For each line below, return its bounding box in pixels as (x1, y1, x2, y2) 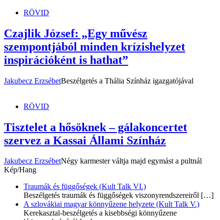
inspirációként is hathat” (4, 53, 128, 66)
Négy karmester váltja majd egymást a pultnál (61, 157, 202, 165)
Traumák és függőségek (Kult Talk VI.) (24, 182, 146, 191)
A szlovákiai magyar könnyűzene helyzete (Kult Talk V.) (24, 200, 199, 209)
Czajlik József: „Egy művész (4, 27, 147, 40)
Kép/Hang (4, 165, 36, 174)
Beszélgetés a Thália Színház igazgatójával (61, 76, 193, 85)
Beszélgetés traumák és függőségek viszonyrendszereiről (24, 191, 199, 200)
